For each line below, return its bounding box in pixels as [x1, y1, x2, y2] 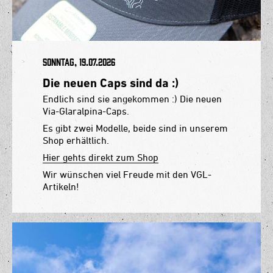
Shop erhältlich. [43, 135, 109, 146]
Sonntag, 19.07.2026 [43, 57, 115, 68]
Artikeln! [43, 181, 79, 193]
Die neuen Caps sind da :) [43, 76, 179, 91]
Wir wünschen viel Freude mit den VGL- [43, 169, 211, 180]
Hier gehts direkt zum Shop [43, 152, 158, 163]
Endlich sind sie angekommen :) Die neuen [43, 93, 222, 105]
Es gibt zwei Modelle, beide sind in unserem [43, 122, 228, 134]
